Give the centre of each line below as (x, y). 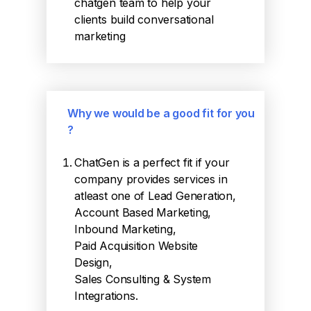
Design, (93, 262)
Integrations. (106, 296)
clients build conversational (144, 19)
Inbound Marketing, (125, 229)
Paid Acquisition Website (136, 246)
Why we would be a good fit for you (161, 113)
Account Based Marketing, (143, 212)
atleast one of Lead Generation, (155, 196)
